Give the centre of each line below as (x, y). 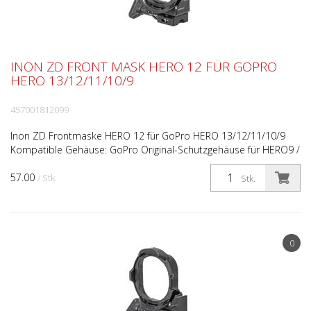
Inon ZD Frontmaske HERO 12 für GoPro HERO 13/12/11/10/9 (151, 136)
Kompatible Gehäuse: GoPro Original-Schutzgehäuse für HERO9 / (155, 150)
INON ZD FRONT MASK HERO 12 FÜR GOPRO (144, 67)
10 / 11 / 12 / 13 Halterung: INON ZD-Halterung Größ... (131, 163)
